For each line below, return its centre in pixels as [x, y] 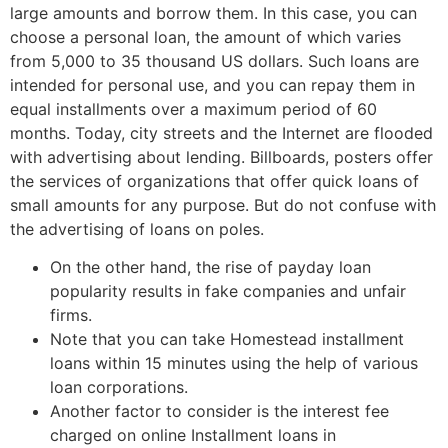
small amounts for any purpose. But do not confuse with [223, 204]
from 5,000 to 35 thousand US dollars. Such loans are [214, 60]
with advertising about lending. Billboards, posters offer [221, 156]
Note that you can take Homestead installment [227, 339]
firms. [71, 315]
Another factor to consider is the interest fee [219, 411]
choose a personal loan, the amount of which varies [205, 36]
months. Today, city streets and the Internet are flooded [221, 132]
